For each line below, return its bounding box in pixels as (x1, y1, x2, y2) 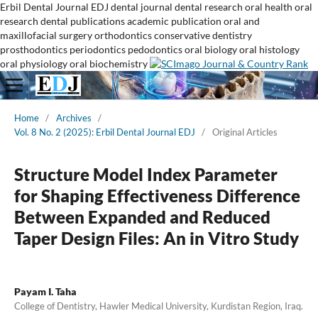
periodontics (70, 43, 126, 55)
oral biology (185, 43, 237, 55)
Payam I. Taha (13, 285, 77, 297)
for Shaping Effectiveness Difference (13, 185, 300, 206)
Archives (55, 111, 92, 124)
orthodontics (94, 29, 152, 41)
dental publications (40, 15, 125, 27)
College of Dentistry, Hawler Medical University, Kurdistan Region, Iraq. (13, 300, 303, 312)
